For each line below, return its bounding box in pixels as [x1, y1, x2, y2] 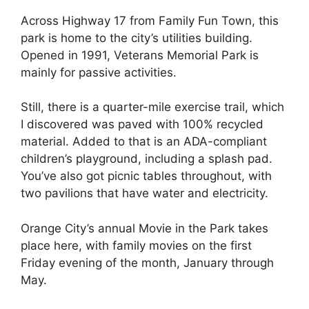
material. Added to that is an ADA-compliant [21, 134, 267, 149]
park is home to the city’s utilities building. [21, 30, 252, 45]
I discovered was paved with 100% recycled [21, 117, 263, 132]
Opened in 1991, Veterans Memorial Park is [21, 48, 259, 62]
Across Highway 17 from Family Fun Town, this [21, 13, 279, 28]
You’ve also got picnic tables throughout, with [21, 169, 272, 183]
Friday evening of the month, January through [21, 255, 274, 270]
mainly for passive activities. [21, 65, 177, 79]
